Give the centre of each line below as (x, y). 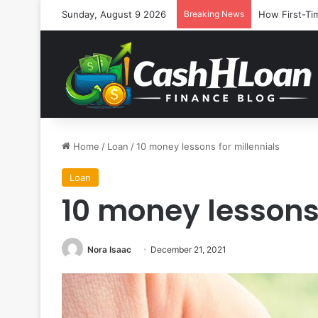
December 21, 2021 (188, 250)
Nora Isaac (109, 250)
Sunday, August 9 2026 (114, 14)
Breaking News (214, 14)
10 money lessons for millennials (208, 146)
